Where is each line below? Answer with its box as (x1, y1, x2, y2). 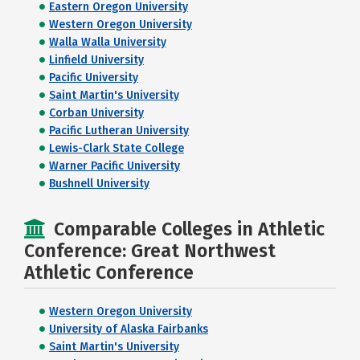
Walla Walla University (49, 35, 166, 49)
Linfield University (49, 53, 144, 67)
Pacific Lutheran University (49, 124, 189, 137)
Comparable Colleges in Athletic (54, 218, 325, 240)
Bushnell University (49, 177, 149, 190)
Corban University (49, 106, 144, 120)
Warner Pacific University (49, 159, 180, 173)
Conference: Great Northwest (24, 239, 276, 262)
